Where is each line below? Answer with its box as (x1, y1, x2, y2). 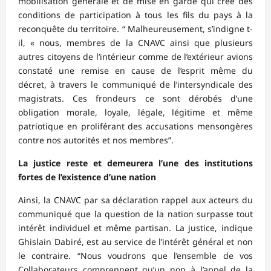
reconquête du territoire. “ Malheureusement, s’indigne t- (18, 22, 253, 34)
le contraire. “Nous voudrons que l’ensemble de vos (18, 249, 253, 261)
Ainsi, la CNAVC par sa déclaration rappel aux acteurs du (18, 194, 253, 206)
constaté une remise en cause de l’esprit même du (18, 64, 253, 76)
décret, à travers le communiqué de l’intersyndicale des (18, 78, 253, 90)
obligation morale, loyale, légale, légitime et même (18, 106, 253, 118)
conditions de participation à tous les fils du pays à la (18, 8, 253, 21)
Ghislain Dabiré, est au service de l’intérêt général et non (18, 235, 253, 247)
